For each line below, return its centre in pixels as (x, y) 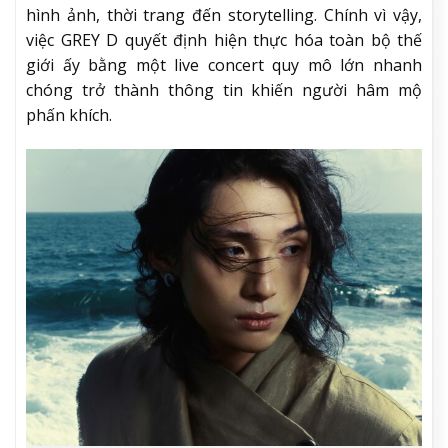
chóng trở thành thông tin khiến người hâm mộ (224, 90)
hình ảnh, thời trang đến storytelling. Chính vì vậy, (224, 15)
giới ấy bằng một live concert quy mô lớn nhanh (224, 65)
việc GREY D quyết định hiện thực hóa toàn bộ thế (224, 40)
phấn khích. (69, 115)
